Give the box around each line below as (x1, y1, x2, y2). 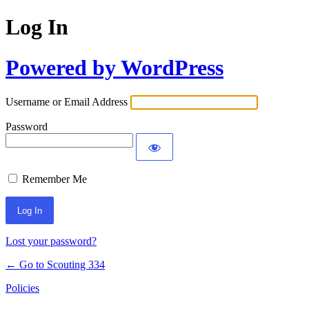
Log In (6, 14, 68, 40)
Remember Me (22, 173, 87, 186)
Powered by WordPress (6, 54, 223, 80)
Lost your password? (6, 235, 97, 248)
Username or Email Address (6, 96, 128, 108)
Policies (6, 282, 39, 295)
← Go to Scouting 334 (6, 259, 105, 271)
